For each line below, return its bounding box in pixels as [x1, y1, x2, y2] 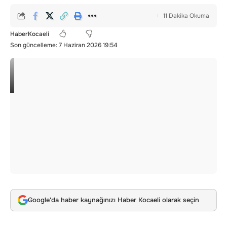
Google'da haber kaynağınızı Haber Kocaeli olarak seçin [28, 196, 199, 205]
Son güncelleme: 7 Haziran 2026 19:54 [10, 41, 118, 50]
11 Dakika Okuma [163, 12, 209, 20]
